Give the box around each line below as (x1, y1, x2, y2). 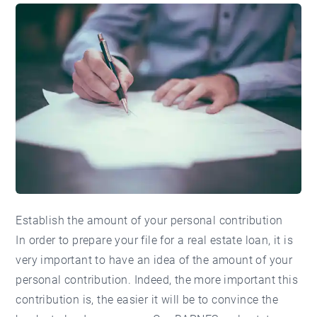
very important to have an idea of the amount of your (16, 253, 293, 267)
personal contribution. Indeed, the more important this (16, 273, 299, 287)
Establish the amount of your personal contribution (16, 214, 283, 228)
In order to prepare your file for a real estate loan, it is (16, 234, 294, 248)
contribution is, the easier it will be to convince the (16, 293, 279, 307)
